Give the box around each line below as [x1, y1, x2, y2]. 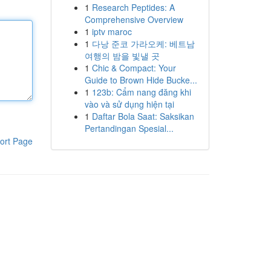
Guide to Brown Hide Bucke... [84, 74, 197, 86]
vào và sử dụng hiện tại [84, 98, 174, 110]
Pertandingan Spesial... [84, 122, 174, 134]
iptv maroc [91, 25, 132, 38]
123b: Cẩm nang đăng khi [91, 86, 191, 98]
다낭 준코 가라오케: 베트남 [91, 38, 195, 50]
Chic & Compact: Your [91, 62, 176, 74]
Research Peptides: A [91, 1, 175, 13]
